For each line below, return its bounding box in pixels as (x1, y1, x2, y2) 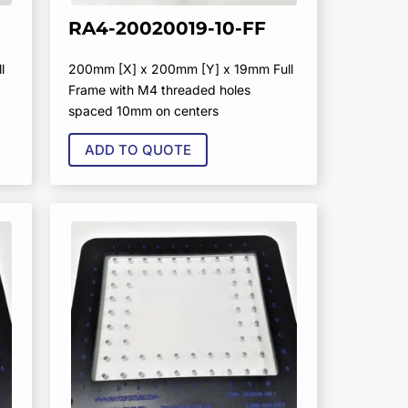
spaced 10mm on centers (68, 103, 219, 119)
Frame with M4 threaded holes (68, 82, 251, 98)
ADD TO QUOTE (85, 141, 192, 159)
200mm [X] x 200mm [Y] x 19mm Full (68, 61, 294, 77)
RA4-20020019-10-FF (68, 17, 267, 40)
